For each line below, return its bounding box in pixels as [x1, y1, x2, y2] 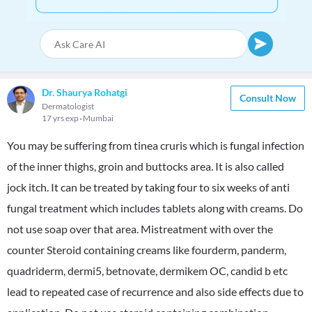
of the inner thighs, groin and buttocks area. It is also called [7, 159, 284, 173]
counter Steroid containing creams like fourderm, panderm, [7, 243, 286, 256]
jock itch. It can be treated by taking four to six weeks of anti [7, 180, 290, 194]
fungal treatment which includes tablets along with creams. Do [7, 201, 303, 214]
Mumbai [83, 113, 114, 123]
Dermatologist [42, 101, 94, 111]
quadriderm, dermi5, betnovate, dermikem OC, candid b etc [7, 264, 288, 277]
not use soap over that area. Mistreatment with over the [7, 222, 273, 235]
